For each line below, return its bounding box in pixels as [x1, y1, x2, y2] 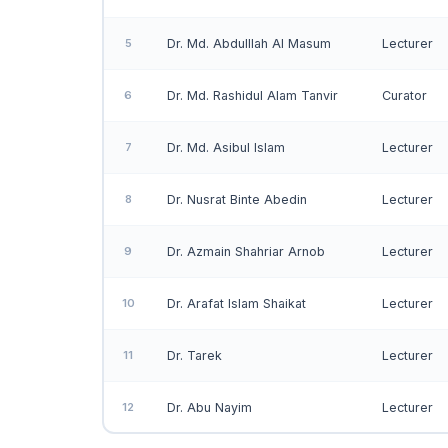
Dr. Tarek [167, 348, 222, 363]
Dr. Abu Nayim [167, 400, 252, 415]
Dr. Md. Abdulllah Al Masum [167, 36, 331, 51]
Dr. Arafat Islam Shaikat [167, 296, 306, 311]
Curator [382, 88, 427, 103]
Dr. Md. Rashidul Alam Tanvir [167, 88, 338, 103]
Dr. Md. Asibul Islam [167, 140, 285, 155]
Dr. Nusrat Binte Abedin [167, 192, 307, 207]
